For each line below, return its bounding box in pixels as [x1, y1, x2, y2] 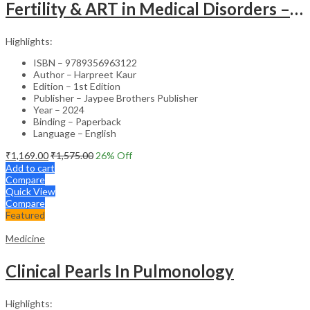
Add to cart [6, 161, 55, 174]
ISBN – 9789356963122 [33, 56, 137, 69]
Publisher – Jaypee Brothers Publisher [33, 91, 198, 104]
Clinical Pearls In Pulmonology [6, 260, 234, 281]
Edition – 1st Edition [33, 80, 120, 92]
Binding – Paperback [33, 115, 121, 127]
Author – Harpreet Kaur [33, 68, 136, 80]
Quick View [6, 185, 55, 197]
